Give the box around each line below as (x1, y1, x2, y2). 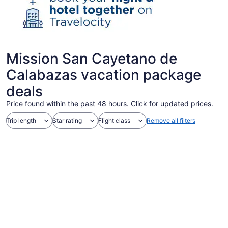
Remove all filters (147, 117, 195, 124)
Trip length (6, 117, 36, 124)
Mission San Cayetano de (6, 50, 177, 67)
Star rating (52, 117, 82, 124)
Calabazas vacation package (6, 66, 201, 83)
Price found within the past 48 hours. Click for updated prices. (6, 99, 213, 108)
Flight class (98, 117, 130, 124)
